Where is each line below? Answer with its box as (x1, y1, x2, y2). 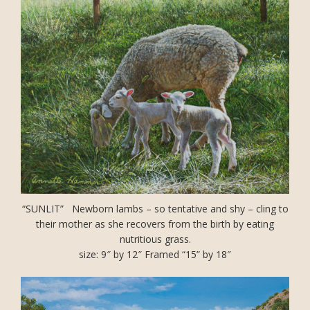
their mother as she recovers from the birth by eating (36, 217, 274, 231)
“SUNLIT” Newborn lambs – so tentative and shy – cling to (21, 202, 289, 216)
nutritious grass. (119, 232, 191, 246)
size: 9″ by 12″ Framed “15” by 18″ (79, 248, 231, 262)
